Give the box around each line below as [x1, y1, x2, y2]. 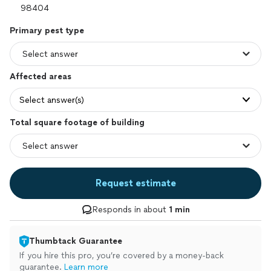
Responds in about [92, 204, 169, 215]
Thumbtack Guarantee [29, 236, 122, 246]
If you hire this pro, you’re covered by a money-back [19, 250, 224, 261]
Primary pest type [10, 25, 84, 36]
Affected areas [10, 71, 71, 82]
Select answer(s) [19, 94, 84, 105]
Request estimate [95, 177, 176, 189]
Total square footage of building [10, 117, 145, 128]
